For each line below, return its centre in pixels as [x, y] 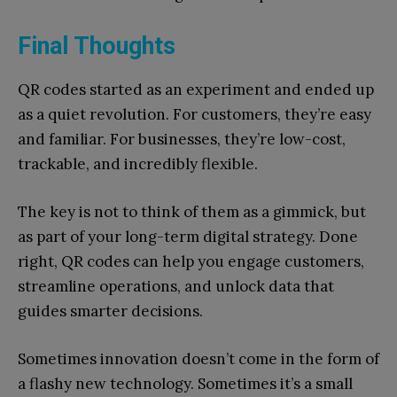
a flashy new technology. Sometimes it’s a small [185, 383]
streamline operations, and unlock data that [176, 286]
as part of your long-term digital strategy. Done [188, 236]
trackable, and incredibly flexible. [138, 163]
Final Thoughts [97, 46]
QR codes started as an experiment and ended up [196, 89]
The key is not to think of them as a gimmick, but [192, 211]
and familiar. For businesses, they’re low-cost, [182, 139]
